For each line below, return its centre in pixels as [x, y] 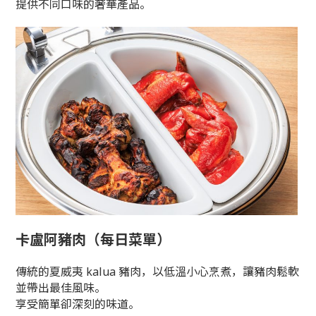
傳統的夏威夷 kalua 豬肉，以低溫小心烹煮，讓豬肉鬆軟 [158, 272]
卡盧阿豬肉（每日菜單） [93, 240]
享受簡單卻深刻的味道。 [78, 304]
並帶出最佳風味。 [61, 288]
